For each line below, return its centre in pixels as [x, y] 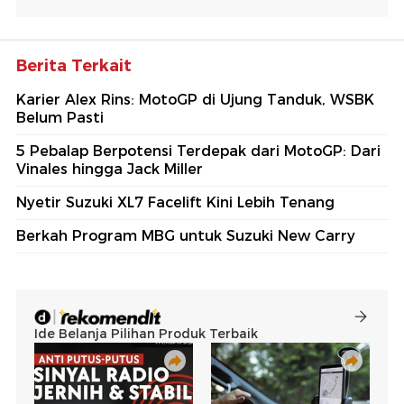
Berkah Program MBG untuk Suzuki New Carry [186, 235]
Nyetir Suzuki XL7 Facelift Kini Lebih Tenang [175, 202]
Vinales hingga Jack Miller [110, 169]
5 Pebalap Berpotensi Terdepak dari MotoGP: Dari [198, 151]
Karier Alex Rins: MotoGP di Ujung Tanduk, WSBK [195, 99]
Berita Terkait [74, 65]
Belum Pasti [60, 117]
